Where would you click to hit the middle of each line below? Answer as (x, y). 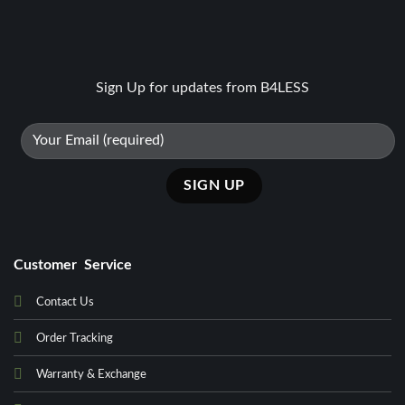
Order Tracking (74, 338)
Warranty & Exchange (91, 374)
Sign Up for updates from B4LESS (202, 87)
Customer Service (72, 264)
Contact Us (65, 302)
